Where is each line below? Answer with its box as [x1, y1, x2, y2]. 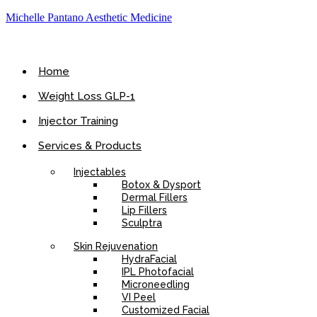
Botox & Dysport [122, 179, 201, 190]
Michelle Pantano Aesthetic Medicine [6, 11, 172, 23]
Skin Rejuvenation [74, 241, 158, 252]
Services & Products [38, 139, 142, 152]
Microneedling [122, 279, 190, 290]
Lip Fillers [122, 204, 167, 216]
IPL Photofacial [122, 266, 194, 277]
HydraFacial [122, 253, 177, 265]
